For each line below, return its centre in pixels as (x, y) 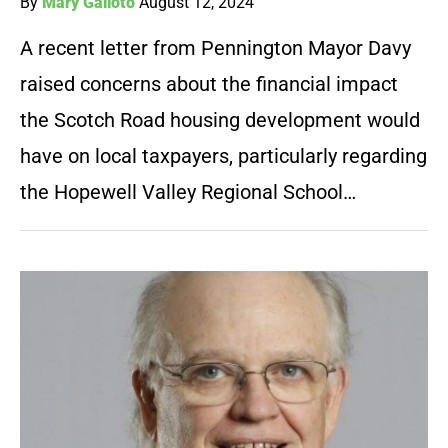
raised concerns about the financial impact (209, 84)
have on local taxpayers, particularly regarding (223, 156)
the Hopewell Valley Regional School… (188, 192)
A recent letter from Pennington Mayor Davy (215, 48)
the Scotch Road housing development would (220, 120)
